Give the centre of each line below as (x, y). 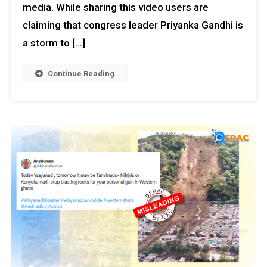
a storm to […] (54, 43)
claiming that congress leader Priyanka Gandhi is (133, 25)
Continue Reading (81, 73)
